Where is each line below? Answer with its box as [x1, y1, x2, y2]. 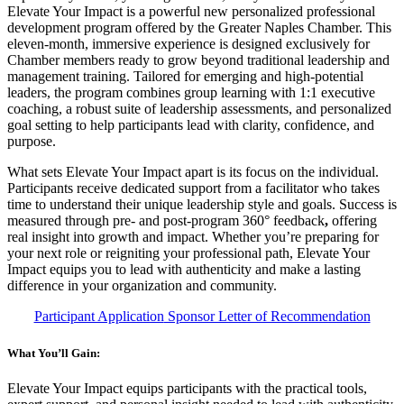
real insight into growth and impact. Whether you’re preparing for [7, 228, 379, 244]
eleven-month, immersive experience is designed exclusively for [7, 35, 370, 51]
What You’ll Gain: [7, 345, 100, 360]
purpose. [7, 133, 56, 149]
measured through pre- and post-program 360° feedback [7, 212, 325, 228]
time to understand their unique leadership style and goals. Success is [7, 196, 397, 212]
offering [328, 212, 377, 228]
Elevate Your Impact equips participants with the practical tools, [7, 380, 367, 396]
